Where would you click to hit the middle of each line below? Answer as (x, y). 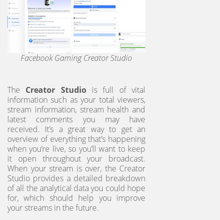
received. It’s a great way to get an (76, 129)
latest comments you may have (76, 120)
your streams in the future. (54, 208)
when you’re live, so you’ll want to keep (76, 149)
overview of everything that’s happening (76, 139)
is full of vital (116, 90)
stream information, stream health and (76, 110)
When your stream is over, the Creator (76, 169)
